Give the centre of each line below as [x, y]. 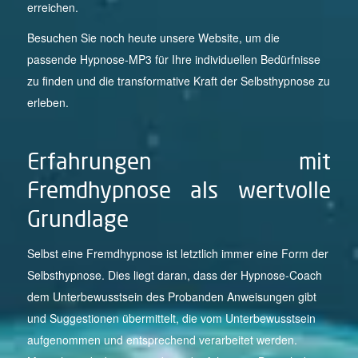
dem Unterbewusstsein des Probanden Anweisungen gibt [171, 297]
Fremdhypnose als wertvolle [179, 191]
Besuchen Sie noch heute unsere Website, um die [153, 38]
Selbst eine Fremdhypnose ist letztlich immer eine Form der [177, 254]
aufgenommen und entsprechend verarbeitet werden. [162, 340]
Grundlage [78, 219]
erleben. [48, 103]
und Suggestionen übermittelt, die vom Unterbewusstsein [171, 318]
